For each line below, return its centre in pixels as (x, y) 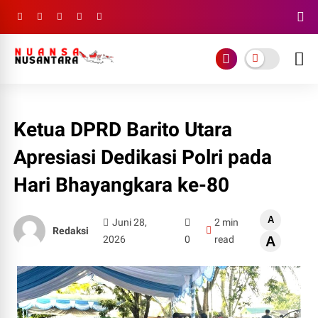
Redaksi (71, 231)
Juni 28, (129, 222)
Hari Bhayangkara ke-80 (122, 185)
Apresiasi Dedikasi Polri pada (143, 157)
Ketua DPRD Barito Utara (123, 130)
